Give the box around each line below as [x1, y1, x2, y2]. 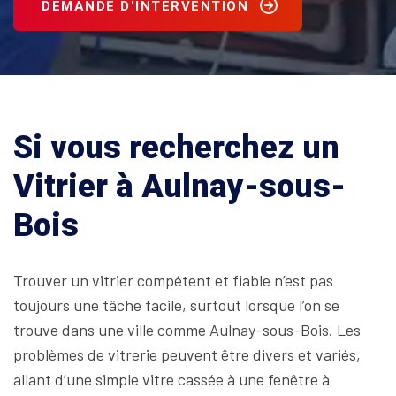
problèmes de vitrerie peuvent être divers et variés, [13, 345, 361, 364]
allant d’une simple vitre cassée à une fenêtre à [13, 369, 330, 389]
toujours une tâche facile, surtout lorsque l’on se [13, 295, 339, 315]
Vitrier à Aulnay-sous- [13, 168, 346, 205]
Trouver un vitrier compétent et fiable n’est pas [13, 270, 333, 290]
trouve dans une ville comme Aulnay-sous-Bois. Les [13, 320, 361, 339]
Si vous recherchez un [13, 129, 339, 166]
